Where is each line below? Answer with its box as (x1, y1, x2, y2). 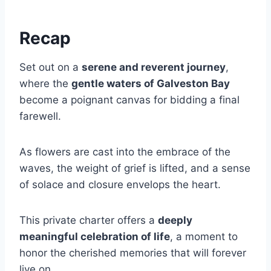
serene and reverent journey (82, 60, 226, 73)
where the (19, 77, 71, 90)
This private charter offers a (19, 214, 158, 226)
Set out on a (19, 60, 82, 73)
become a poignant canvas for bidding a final (19, 93, 240, 106)
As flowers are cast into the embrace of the (19, 145, 230, 158)
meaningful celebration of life (19, 230, 170, 243)
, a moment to (170, 230, 238, 243)
